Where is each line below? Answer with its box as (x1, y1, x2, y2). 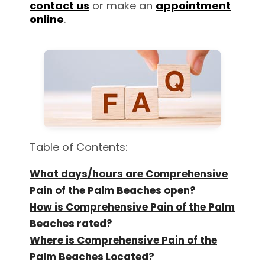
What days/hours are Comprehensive (30, 166, 228, 181)
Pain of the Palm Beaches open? (30, 183, 196, 198)
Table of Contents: (30, 139, 128, 154)
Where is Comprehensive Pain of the (30, 232, 217, 247)
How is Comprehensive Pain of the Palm (30, 199, 235, 214)
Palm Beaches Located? (30, 249, 154, 264)
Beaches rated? (30, 216, 112, 231)
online (30, 11, 64, 27)
